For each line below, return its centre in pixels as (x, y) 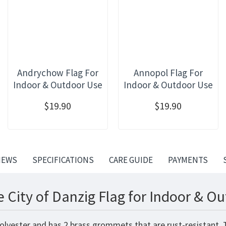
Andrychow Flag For (58, 72)
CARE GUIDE (131, 160)
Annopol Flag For (168, 72)
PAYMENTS (188, 160)
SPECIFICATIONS (63, 160)
